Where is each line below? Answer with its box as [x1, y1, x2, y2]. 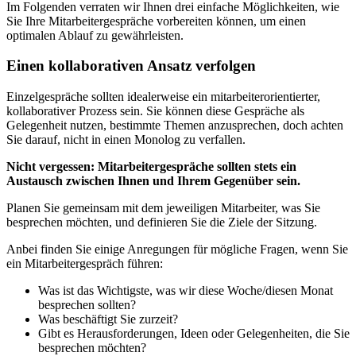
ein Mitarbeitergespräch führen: [6, 256, 163, 270]
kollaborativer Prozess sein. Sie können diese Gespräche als [6, 103, 304, 118]
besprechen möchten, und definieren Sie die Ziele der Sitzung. [6, 215, 317, 229]
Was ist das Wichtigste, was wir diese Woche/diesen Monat [38, 283, 333, 297]
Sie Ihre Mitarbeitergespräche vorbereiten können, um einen [6, 14, 306, 28]
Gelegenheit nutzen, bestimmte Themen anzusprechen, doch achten [6, 118, 343, 132]
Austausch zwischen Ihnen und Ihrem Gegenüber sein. [6, 173, 300, 188]
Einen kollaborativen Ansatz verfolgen [6, 57, 256, 75]
